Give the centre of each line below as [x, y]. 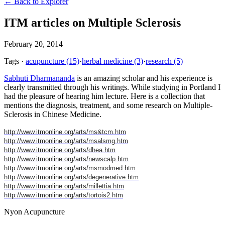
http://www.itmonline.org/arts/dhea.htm [60, 150]
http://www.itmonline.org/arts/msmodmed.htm [70, 168]
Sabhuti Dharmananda [39, 78]
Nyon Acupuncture [34, 211]
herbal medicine [107, 61]
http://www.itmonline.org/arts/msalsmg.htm [66, 141]
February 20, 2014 [33, 44]
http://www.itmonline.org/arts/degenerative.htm [71, 177]
